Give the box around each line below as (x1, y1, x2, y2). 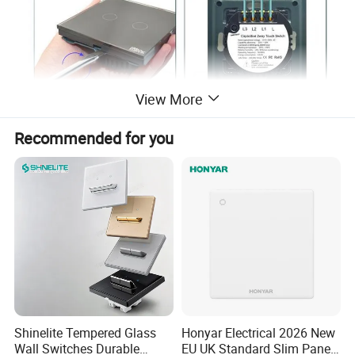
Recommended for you (14, 127, 174, 149)
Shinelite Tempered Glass (14, 324, 157, 342)
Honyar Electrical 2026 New (181, 324, 335, 342)
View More (135, 89, 203, 109)
